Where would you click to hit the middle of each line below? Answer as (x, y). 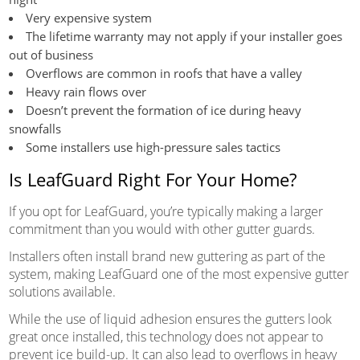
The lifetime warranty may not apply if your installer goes (184, 36)
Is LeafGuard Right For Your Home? (152, 179)
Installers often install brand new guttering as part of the (167, 256)
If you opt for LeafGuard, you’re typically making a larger (166, 211)
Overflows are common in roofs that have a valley (164, 73)
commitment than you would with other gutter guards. (162, 229)
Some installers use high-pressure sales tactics (153, 147)
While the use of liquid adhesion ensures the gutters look (170, 319)
